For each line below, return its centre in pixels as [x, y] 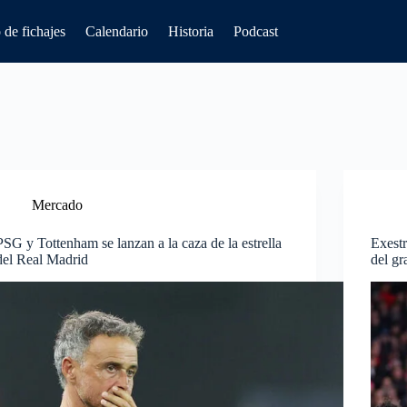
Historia [191, 31]
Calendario [117, 31]
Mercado [58, 205]
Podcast [256, 31]
